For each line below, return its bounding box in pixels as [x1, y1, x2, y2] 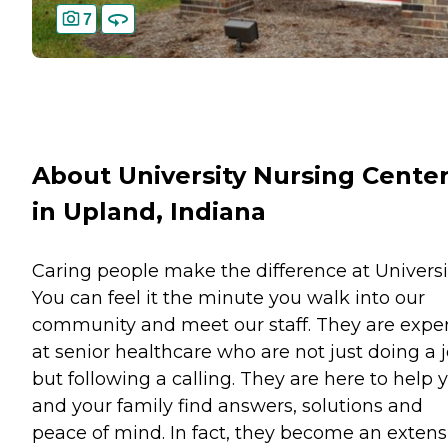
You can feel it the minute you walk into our [32, 287, 425, 309]
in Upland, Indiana [32, 197, 266, 227]
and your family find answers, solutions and [32, 395, 423, 417]
